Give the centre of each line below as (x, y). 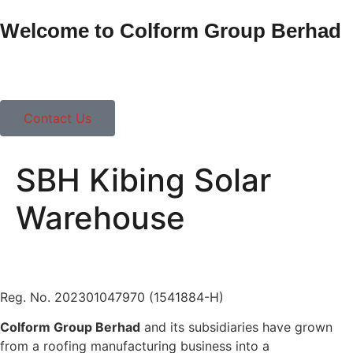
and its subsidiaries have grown (236, 327)
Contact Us (58, 118)
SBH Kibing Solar (143, 180)
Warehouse (100, 218)
